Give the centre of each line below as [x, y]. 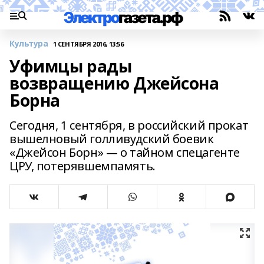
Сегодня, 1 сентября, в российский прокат [129, 125]
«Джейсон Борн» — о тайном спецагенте [125, 152]
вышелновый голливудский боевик [112, 139]
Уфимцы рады [71, 66]
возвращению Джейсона [114, 83]
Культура [29, 43]
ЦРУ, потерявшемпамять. [82, 166]
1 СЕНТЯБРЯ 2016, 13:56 [88, 44]
